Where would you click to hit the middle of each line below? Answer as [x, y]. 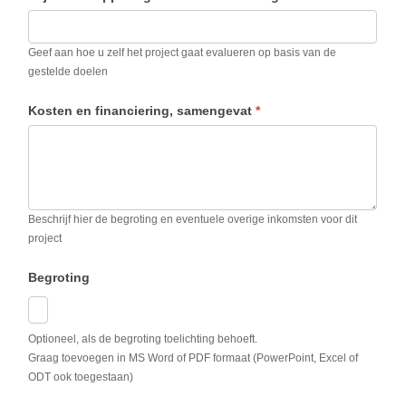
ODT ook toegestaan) [81, 377]
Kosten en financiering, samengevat [142, 110]
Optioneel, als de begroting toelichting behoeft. [143, 338]
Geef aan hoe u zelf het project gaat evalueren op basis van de [183, 52]
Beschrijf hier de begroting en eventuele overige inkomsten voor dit [193, 219]
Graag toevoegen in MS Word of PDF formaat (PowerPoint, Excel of [193, 358]
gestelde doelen [68, 71]
